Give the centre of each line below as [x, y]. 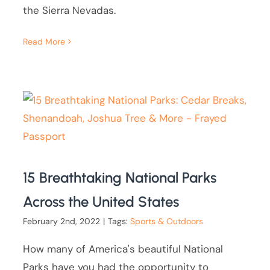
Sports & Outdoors [167, 221]
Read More [44, 42]
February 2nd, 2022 [62, 221]
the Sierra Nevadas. [70, 11]
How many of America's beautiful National [123, 249]
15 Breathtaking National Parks [120, 178]
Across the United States [101, 202]
